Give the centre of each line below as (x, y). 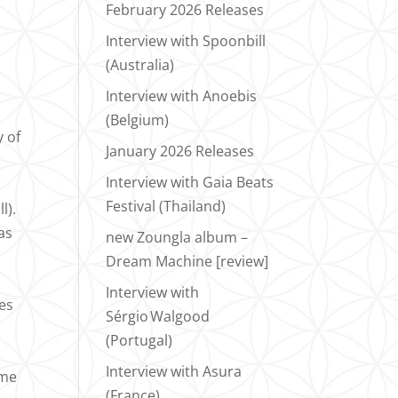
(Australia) (140, 64)
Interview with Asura (174, 371)
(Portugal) (139, 340)
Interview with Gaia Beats (190, 182)
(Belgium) (138, 119)
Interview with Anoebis (182, 96)
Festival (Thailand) (166, 206)
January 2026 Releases (180, 151)
